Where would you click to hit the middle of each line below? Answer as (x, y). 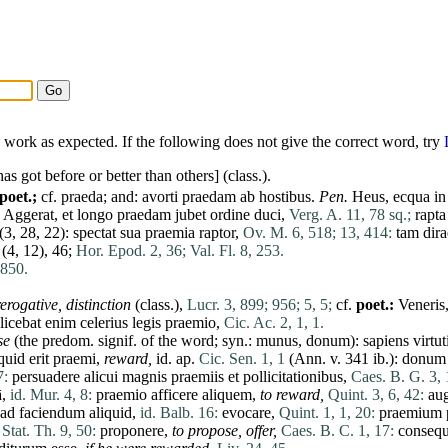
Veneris (421, 305)
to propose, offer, (224, 431)
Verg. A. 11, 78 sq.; (350, 215)
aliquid (110, 413)
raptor (217, 233)
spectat (94, 233)
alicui (101, 377)
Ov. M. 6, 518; (289, 233)
